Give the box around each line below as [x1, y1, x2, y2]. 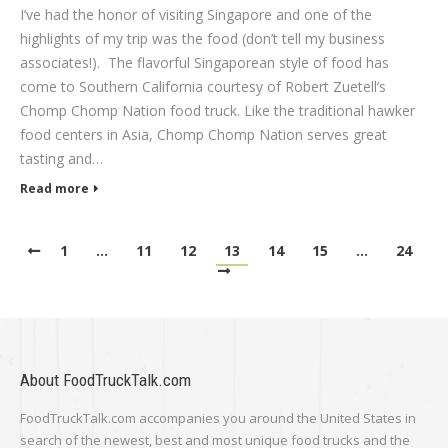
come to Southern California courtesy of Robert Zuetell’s [20, 76, 386, 96]
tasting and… [20, 148, 103, 168]
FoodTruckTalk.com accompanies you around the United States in [20, 408, 416, 427]
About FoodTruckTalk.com [20, 369, 191, 390]
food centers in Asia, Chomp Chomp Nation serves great [20, 124, 387, 144]
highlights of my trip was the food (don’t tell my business [20, 28, 385, 48]
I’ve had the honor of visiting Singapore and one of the [20, 4, 372, 24]
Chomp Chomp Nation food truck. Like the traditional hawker [20, 100, 415, 120]
